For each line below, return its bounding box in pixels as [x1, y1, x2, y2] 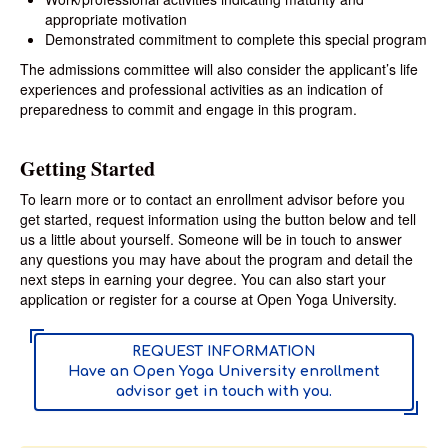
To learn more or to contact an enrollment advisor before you [20, 189, 405, 209]
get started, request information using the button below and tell [20, 209, 416, 229]
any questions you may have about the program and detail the [20, 249, 413, 269]
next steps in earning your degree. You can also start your [20, 269, 386, 289]
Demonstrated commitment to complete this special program [45, 29, 427, 49]
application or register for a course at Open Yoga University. [20, 289, 397, 309]
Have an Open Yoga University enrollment [68, 364, 380, 379]
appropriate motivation [45, 9, 187, 29]
